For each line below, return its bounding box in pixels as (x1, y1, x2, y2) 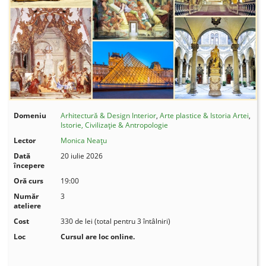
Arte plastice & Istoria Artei (160, 110, 249, 121)
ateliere (14, 200, 42, 211)
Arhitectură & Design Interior (61, 110, 157, 121)
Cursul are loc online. (61, 231, 135, 242)
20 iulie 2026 (61, 150, 103, 161)
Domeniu (14, 110, 47, 121)
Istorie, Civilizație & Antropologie (61, 119, 169, 130)
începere (14, 160, 45, 170)
